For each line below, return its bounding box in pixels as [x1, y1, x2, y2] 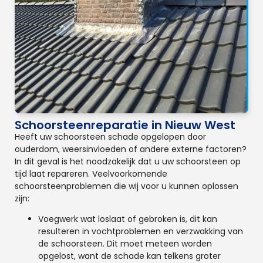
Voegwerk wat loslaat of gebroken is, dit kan [38, 213, 217, 225]
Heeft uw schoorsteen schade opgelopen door [15, 130, 206, 143]
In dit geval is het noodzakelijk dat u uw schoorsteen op [15, 155, 241, 167]
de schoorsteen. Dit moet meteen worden [38, 237, 212, 249]
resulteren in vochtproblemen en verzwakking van [38, 225, 243, 237]
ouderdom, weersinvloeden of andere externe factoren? [15, 143, 247, 155]
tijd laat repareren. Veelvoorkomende [15, 167, 167, 180]
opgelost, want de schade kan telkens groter [38, 249, 221, 262]
